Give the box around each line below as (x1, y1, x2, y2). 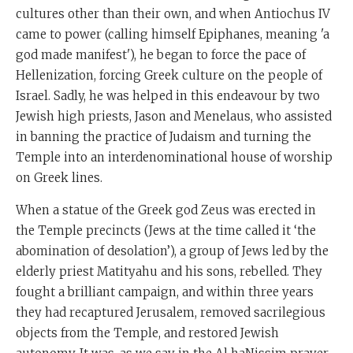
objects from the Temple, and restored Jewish (16, 325, 279, 340)
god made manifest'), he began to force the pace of (16, 46, 306, 62)
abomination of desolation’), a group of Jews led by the (16, 243, 329, 258)
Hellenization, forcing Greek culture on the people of (16, 67, 322, 83)
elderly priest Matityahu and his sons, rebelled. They (16, 263, 322, 279)
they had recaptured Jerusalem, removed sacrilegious (16, 304, 325, 320)
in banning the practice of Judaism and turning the (16, 128, 311, 144)
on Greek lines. (16, 169, 102, 185)
